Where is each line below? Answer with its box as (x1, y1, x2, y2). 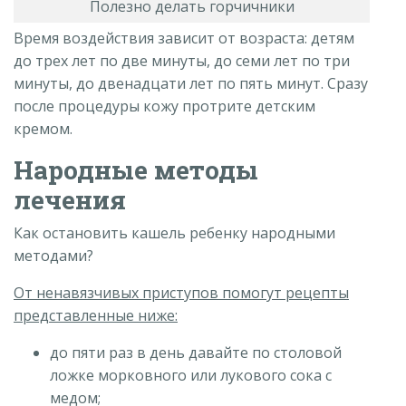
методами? (14, 245, 93, 266)
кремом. (14, 118, 72, 139)
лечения (14, 182, 126, 217)
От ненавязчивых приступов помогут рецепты (14, 282, 349, 303)
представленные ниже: (14, 304, 178, 325)
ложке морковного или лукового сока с (50, 364, 332, 385)
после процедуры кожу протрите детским (14, 95, 315, 116)
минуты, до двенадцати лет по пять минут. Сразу (14, 72, 368, 93)
